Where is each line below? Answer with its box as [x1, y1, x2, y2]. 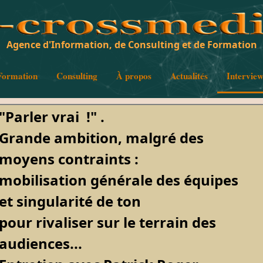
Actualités [170, 69, 208, 82]
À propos [116, 69, 151, 82]
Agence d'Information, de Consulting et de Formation [6, 38, 257, 51]
